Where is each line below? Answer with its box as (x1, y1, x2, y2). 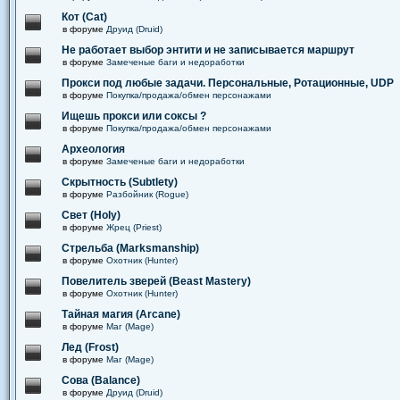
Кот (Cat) (62, 11, 107, 23)
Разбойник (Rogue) (106, 189, 188, 199)
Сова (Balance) (62, 374, 140, 387)
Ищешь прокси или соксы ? (62, 110, 206, 122)
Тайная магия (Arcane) (62, 308, 180, 321)
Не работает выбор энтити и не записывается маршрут (62, 44, 354, 56)
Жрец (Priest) (106, 222, 162, 232)
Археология (62, 143, 125, 155)
